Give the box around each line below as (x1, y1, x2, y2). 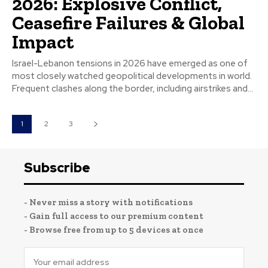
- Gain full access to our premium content (24, 211, 203, 222)
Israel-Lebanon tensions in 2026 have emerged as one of (12, 57, 248, 70)
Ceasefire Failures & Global (12, 11, 245, 35)
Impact (12, 31, 74, 54)
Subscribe (24, 159, 90, 177)
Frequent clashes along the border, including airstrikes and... (12, 83, 253, 95)
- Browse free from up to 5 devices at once (24, 224, 203, 236)
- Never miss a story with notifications (24, 197, 193, 208)
